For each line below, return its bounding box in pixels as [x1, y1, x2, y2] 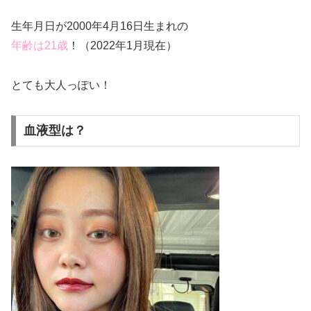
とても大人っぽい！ [11, 78, 111, 91]
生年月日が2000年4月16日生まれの [11, 20, 188, 33]
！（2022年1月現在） [68, 40, 177, 52]
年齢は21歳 [11, 40, 68, 52]
